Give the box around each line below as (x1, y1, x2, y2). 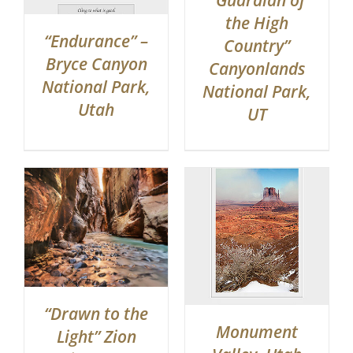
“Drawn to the (44, 303, 148, 325)
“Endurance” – (44, 30, 148, 53)
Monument (216, 320, 298, 343)
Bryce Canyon (45, 53, 147, 76)
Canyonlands (208, 58, 306, 80)
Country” (224, 35, 290, 58)
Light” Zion (56, 325, 136, 348)
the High (225, 12, 288, 35)
